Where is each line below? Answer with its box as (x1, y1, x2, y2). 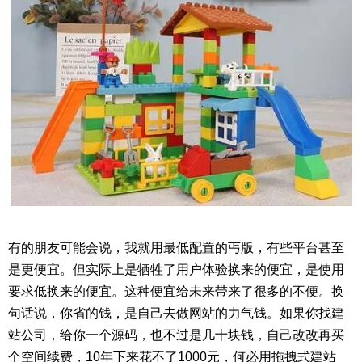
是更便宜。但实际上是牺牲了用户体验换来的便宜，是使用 (8, 263, 344, 276)
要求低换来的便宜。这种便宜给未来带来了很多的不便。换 (8, 284, 344, 298)
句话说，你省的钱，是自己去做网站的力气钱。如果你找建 (8, 306, 344, 320)
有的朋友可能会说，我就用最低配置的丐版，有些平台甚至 (8, 241, 344, 255)
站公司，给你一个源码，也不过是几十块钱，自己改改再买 (8, 328, 344, 342)
